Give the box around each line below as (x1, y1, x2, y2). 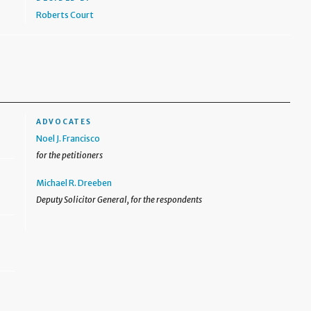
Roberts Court (36, 10, 94, 20)
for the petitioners (36, 150, 103, 160)
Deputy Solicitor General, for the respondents (36, 194, 203, 205)
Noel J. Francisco (36, 133, 101, 144)
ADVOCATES (36, 117, 92, 126)
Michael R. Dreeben (36, 178, 112, 188)
